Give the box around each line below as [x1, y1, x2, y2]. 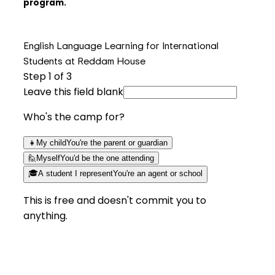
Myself [36, 153, 60, 163]
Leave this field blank [23, 84, 123, 99]
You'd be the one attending [60, 153, 154, 163]
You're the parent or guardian [66, 137, 168, 147]
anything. [23, 208, 68, 223]
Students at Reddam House [23, 53, 145, 68]
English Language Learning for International [23, 38, 219, 52]
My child [36, 137, 66, 147]
